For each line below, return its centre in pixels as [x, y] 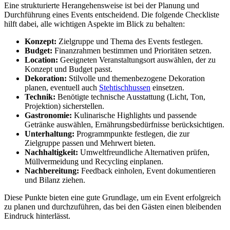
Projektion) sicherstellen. [64, 106]
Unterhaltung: [50, 133]
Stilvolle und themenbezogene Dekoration [136, 78]
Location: [41, 60]
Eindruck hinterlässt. [37, 216]
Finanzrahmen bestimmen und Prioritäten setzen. [132, 50]
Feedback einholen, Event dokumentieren [147, 170]
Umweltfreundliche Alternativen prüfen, [144, 152]
